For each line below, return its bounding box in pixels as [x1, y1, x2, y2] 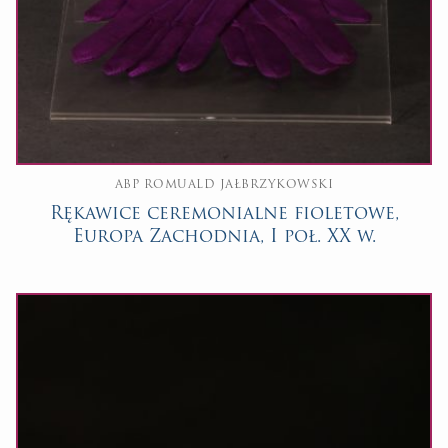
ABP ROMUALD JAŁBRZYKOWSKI [114, 179, 334, 192]
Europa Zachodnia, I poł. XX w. [72, 229, 376, 247]
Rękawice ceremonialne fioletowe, [49, 206, 399, 224]
